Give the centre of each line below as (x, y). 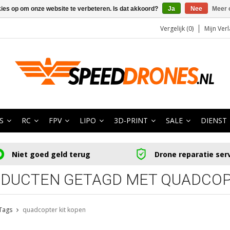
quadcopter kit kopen (54, 210)
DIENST (214, 120)
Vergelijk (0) (177, 28)
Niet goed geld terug (51, 154)
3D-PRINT (131, 120)
